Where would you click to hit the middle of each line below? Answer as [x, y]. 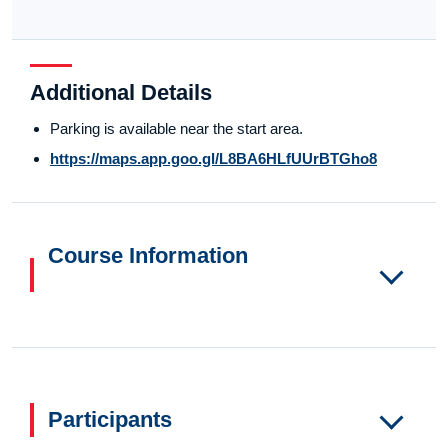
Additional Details [121, 93]
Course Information [148, 256]
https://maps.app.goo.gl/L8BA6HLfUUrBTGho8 [213, 159]
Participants [110, 420]
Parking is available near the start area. [176, 129]
